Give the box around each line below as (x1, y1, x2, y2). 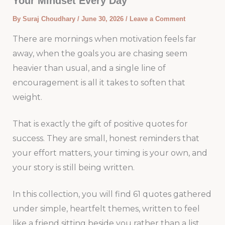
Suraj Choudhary (22, 15, 77, 23)
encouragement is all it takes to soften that (12, 78, 185, 88)
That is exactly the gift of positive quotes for (12, 119, 188, 129)
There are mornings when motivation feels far (12, 34, 196, 44)
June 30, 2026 (81, 15, 126, 23)
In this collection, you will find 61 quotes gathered (12, 189, 211, 199)
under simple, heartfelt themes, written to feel (12, 203, 200, 213)
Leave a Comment (129, 15, 185, 23)
